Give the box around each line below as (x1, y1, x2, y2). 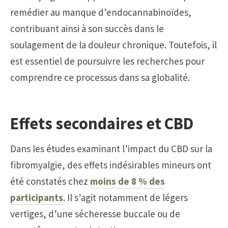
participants (10, 191, 63, 204)
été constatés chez (10, 175, 90, 187)
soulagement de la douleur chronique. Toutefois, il (10, 39, 217, 51)
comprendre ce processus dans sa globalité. (10, 71, 190, 84)
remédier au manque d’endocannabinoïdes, (10, 6, 191, 19)
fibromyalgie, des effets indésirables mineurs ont (10, 158, 211, 171)
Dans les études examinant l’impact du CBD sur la (10, 142, 212, 155)
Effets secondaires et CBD (10, 112, 193, 134)
